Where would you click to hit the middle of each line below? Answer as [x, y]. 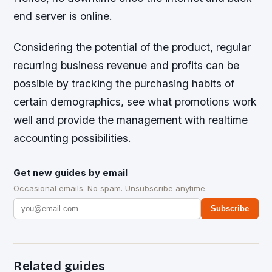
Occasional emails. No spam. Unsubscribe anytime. [110, 189]
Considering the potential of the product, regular [132, 47]
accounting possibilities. [73, 138]
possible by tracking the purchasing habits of [124, 84]
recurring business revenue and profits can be [127, 66]
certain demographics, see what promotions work [135, 102]
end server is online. [63, 16]
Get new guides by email [71, 173]
